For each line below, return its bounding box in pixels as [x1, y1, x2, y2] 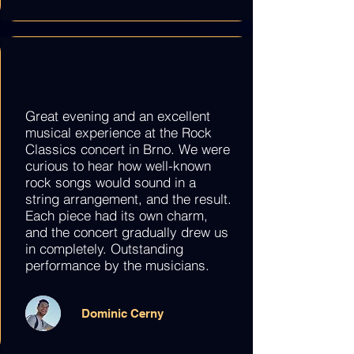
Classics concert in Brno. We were [24, 141, 230, 157]
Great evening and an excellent [24, 107, 210, 124]
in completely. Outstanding [24, 240, 183, 257]
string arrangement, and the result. [24, 190, 232, 207]
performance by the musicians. [24, 257, 209, 273]
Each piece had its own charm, [24, 207, 208, 224]
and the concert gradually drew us [24, 224, 228, 240]
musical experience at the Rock [24, 124, 212, 141]
